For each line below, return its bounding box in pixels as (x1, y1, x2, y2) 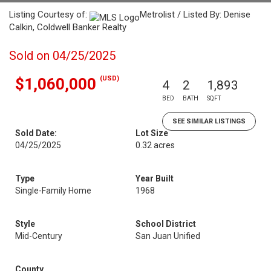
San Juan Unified (135, 231, 200, 241)
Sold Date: (15, 128, 57, 138)
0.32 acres (135, 140, 175, 150)
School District (135, 219, 196, 229)
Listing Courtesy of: (9, 9, 90, 20)
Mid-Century (15, 231, 62, 241)
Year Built (135, 174, 174, 183)
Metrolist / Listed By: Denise (140, 9, 250, 20)
